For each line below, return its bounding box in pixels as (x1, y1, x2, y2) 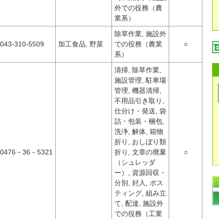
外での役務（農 (114, 4, 162, 12)
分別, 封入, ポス (114, 179, 163, 187)
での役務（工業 (114, 210, 162, 218)
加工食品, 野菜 (58, 40, 103, 48)
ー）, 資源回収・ (114, 169, 166, 176)
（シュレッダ (114, 158, 155, 166)
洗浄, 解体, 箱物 (114, 128, 163, 135)
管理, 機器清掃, (114, 87, 161, 94)
